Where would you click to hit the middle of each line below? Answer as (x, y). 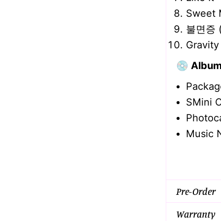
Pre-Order (195, 191)
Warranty (195, 214)
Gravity (202, 45)
